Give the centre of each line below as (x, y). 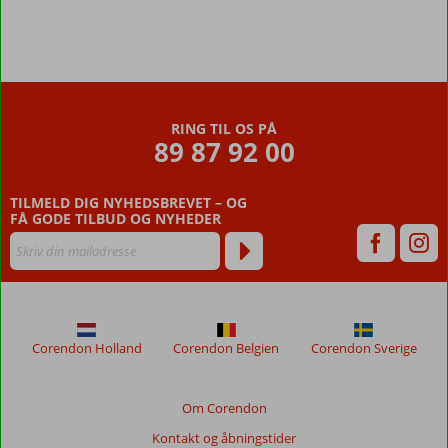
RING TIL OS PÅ (224, 129)
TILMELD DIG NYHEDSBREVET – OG (128, 202)
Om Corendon (224, 408)
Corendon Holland (86, 348)
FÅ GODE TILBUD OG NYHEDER (115, 218)
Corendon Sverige (363, 348)
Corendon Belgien (226, 348)
